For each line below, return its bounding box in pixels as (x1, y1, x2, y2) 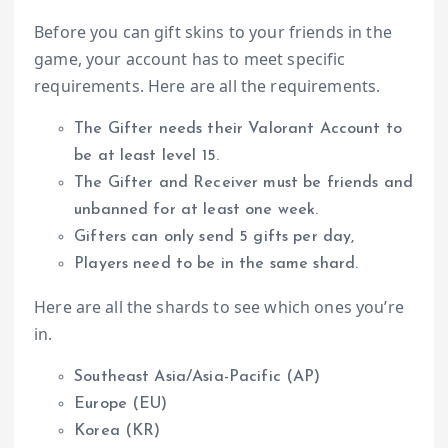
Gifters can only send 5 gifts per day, (74, 229, 355, 246)
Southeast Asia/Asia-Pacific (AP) (74, 369, 321, 386)
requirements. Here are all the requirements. (34, 75, 381, 98)
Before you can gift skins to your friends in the (34, 21, 392, 44)
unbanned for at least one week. (74, 202, 319, 219)
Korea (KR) (74, 423, 161, 440)
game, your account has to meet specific (34, 48, 346, 71)
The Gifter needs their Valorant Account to (74, 121, 402, 138)
